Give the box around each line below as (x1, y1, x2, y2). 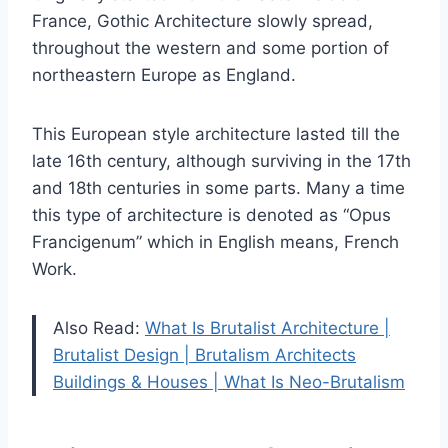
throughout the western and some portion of (32, 38, 389, 59)
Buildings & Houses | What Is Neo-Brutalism (53, 372, 405, 393)
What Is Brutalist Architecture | (145, 318, 390, 339)
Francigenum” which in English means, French (32, 232, 399, 253)
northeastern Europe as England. (32, 65, 296, 86)
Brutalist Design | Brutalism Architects (53, 345, 356, 366)
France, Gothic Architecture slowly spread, (32, 11, 373, 32)
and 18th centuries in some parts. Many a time (32, 178, 405, 199)
